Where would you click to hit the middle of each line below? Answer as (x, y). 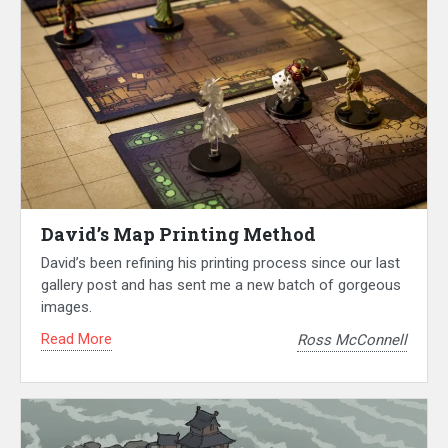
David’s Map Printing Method (178, 234)
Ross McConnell (352, 339)
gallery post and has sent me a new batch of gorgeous (221, 285)
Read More (76, 339)
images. (66, 307)
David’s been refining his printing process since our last (220, 263)
